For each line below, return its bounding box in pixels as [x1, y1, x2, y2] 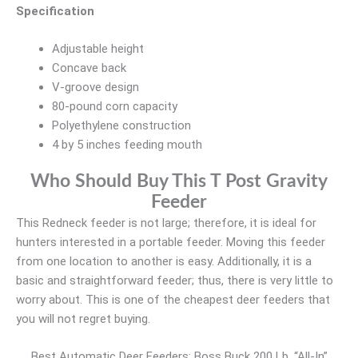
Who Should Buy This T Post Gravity [30, 173, 328, 190]
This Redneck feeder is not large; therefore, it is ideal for [16, 216, 316, 230]
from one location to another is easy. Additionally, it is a [16, 254, 312, 268]
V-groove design [52, 79, 139, 94]
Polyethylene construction [52, 117, 191, 133]
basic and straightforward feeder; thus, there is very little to [16, 273, 333, 288]
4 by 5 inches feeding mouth [52, 137, 202, 152]
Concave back [52, 60, 126, 75]
